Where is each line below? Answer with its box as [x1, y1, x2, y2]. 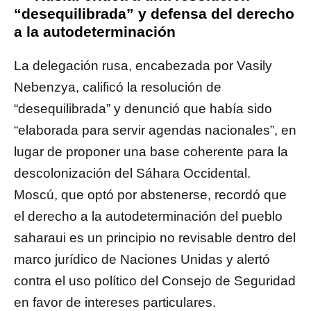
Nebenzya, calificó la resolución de [14, 80, 221, 95]
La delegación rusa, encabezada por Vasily [14, 58, 272, 74]
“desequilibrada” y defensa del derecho [14, 6, 294, 22]
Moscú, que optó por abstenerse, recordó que [14, 187, 287, 203]
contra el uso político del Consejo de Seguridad [14, 274, 296, 289]
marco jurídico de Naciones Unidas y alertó [14, 252, 270, 267]
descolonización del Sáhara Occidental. [14, 166, 251, 181]
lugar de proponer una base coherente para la [14, 144, 288, 160]
